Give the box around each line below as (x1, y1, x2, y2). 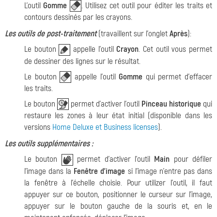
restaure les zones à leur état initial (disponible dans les (24, 110, 212, 121)
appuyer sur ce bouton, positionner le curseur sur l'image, (24, 189, 212, 200)
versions (24, 122, 52, 133)
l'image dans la (24, 166, 74, 176)
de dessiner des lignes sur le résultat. (24, 56, 140, 66)
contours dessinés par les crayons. (24, 12, 132, 23)
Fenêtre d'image (74, 166, 125, 176)
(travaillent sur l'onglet (98, 29, 170, 39)
